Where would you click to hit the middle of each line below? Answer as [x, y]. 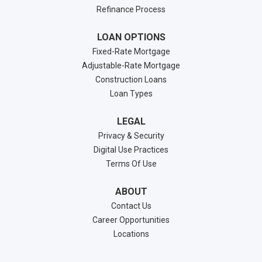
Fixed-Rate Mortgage [131, 51]
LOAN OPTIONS [131, 37]
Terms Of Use [131, 164]
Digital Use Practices [131, 150]
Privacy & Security [131, 136]
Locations [131, 234]
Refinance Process [131, 9]
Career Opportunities [131, 220]
